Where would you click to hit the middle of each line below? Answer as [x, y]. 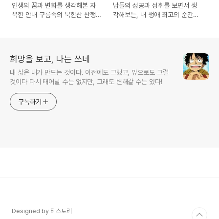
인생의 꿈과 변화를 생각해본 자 [54, 6]
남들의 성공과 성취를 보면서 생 [155, 6]
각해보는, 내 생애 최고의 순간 [153, 15]
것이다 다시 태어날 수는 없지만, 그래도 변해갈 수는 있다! [86, 82]
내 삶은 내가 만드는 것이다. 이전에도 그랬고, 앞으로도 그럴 [89, 73]
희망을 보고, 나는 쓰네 [50, 59]
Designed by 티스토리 [42, 211]
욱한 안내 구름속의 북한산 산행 [54, 15]
